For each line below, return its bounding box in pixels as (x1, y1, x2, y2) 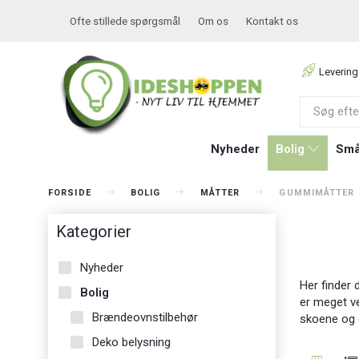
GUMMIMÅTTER (279, 187, 355, 198)
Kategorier (56, 221, 131, 241)
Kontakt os (246, 14, 298, 27)
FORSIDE (48, 187, 91, 198)
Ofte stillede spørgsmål (70, 14, 180, 27)
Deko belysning (92, 334, 171, 349)
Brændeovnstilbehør (92, 309, 198, 325)
